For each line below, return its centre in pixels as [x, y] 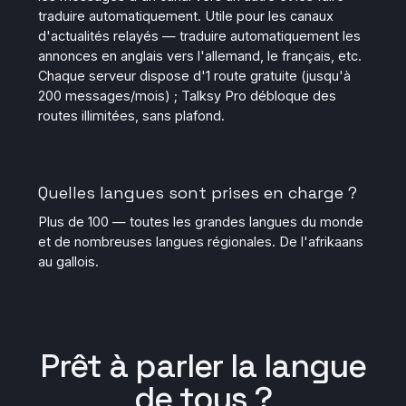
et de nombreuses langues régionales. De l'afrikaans [201, 242]
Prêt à [84, 366]
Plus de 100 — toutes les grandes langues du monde [201, 222]
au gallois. [68, 261]
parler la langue [250, 366]
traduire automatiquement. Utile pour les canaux [186, 16]
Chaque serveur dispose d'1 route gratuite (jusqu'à [194, 76]
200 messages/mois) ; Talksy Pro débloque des [187, 96]
